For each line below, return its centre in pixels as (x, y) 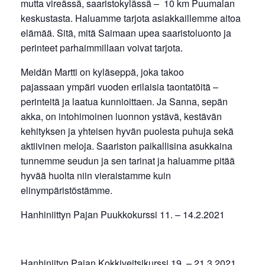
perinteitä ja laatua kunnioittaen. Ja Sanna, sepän (124, 101)
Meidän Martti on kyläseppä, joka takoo (102, 72)
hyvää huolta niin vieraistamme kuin (96, 175)
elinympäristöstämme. (67, 190)
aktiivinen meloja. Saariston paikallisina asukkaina (127, 146)
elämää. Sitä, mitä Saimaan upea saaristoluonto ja (126, 33)
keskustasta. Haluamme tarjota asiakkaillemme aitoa (131, 18)
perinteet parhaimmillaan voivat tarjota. (102, 47)
